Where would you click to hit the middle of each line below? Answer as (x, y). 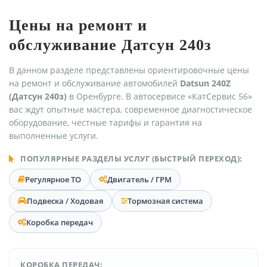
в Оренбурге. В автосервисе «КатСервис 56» (159, 96)
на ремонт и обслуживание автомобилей (94, 83)
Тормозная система (165, 201)
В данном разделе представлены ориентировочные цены (129, 70)
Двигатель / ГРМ (139, 179)
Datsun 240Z (205, 83)
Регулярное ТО (53, 179)
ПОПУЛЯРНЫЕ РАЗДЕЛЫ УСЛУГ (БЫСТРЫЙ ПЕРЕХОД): (130, 158)
